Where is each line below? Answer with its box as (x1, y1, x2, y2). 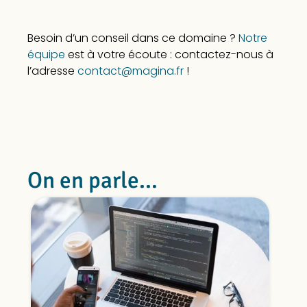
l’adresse (27, 63, 77, 79)
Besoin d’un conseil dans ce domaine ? (27, 30, 238, 47)
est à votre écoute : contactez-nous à (64, 47, 273, 63)
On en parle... (27, 167, 158, 195)
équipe (27, 47, 65, 63)
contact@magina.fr (77, 63, 184, 79)
